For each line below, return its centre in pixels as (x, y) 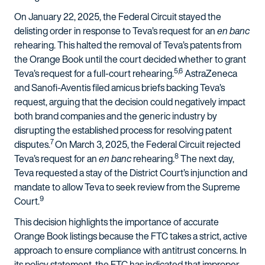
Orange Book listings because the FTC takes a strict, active (131, 236)
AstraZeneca (210, 73)
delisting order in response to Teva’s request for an (115, 31)
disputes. (32, 144)
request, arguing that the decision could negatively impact (130, 102)
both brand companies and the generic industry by (116, 116)
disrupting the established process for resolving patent (123, 130)
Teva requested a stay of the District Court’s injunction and (131, 173)
